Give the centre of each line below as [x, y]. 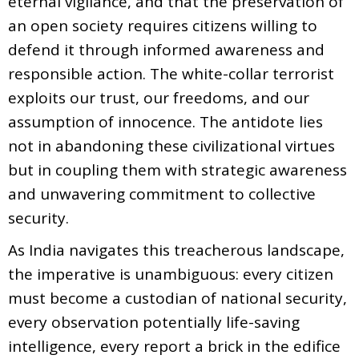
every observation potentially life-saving [154, 322]
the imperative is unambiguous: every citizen [171, 274]
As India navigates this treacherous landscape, [176, 250]
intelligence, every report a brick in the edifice [174, 346]
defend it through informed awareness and [166, 49]
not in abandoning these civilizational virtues [171, 145]
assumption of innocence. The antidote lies [165, 121]
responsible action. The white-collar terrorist [171, 73]
